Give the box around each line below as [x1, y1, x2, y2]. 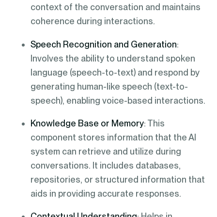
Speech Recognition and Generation [30, 39, 177, 49]
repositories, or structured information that [30, 174, 205, 185]
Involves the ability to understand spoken [30, 53, 195, 63]
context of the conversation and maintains [30, 2, 201, 13]
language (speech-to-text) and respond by [30, 67, 200, 77]
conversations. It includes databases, [30, 160, 181, 170]
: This [143, 118, 165, 128]
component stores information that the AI [30, 132, 196, 142]
